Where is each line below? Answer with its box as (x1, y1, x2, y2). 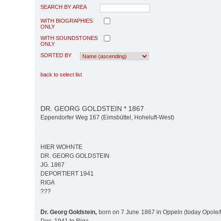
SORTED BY (40, 52, 72, 58)
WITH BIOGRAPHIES (40, 17, 93, 24)
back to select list (40, 71, 82, 77)
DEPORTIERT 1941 (40, 170, 94, 178)
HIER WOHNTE (40, 144, 82, 151)
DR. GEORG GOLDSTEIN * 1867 (40, 104, 144, 112)
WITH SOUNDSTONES (40, 35, 98, 41)
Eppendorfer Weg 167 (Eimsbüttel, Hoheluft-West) (40, 114, 174, 121)
